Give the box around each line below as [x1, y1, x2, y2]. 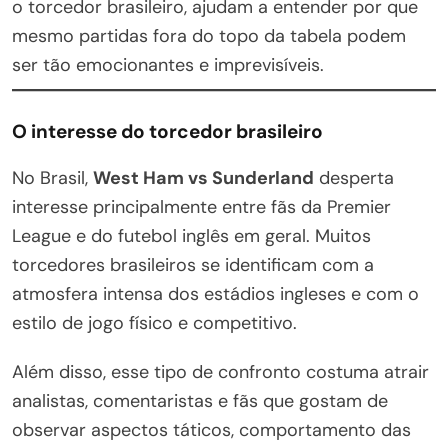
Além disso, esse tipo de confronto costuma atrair [12, 359, 429, 384]
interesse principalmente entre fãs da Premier [12, 194, 391, 219]
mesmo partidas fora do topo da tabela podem [12, 23, 406, 48]
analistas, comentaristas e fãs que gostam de [12, 388, 388, 413]
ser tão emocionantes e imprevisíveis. [12, 52, 324, 77]
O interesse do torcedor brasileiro [12, 118, 323, 144]
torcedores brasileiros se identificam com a [12, 252, 374, 277]
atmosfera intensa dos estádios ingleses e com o [12, 281, 419, 306]
